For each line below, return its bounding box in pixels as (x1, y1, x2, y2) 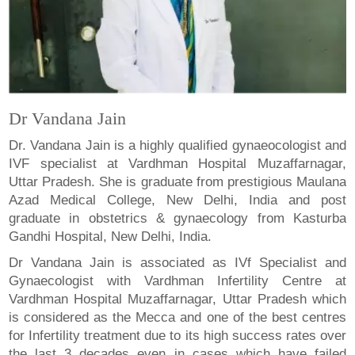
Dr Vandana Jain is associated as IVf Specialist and (9, 254, 346, 270)
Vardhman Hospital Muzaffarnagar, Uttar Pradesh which (9, 291, 346, 307)
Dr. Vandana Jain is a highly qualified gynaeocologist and (9, 137, 346, 153)
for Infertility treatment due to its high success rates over (9, 327, 346, 343)
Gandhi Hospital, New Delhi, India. (9, 228, 212, 244)
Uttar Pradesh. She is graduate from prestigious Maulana (9, 174, 346, 189)
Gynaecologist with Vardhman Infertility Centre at (9, 273, 346, 288)
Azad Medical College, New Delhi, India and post (9, 192, 346, 208)
